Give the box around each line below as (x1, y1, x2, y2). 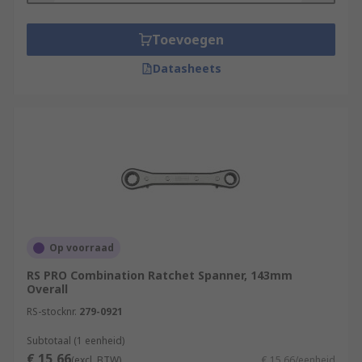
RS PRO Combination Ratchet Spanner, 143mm (27, 267, 293, 283)
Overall (27, 281, 68, 297)
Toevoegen (151, 31, 224, 48)
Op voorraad (49, 241, 114, 255)
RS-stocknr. (27, 305, 77, 318)
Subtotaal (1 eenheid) (27, 334, 124, 347)
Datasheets (152, 61, 221, 76)
